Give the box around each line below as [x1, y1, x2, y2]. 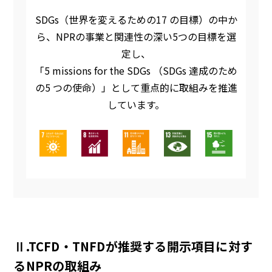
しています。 [107, 97, 165, 112]
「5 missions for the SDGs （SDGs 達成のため [35, 63, 237, 78]
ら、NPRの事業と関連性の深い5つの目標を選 [36, 29, 236, 44]
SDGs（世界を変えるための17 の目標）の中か [35, 12, 237, 27]
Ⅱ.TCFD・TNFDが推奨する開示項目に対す [13, 237, 253, 255]
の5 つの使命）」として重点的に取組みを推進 [35, 80, 237, 95]
